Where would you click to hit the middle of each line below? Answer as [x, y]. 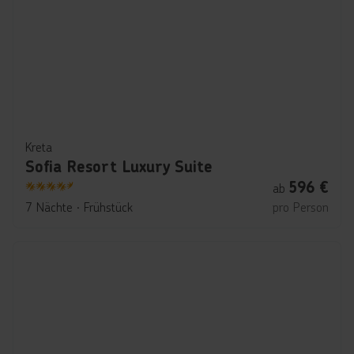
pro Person [301, 207]
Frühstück [108, 207]
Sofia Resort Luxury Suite [119, 167]
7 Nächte [49, 207]
